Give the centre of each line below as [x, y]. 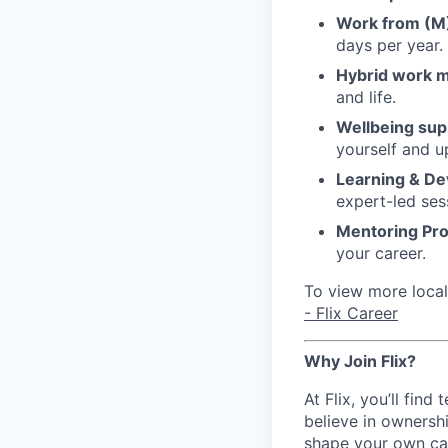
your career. [381, 253]
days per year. [389, 45]
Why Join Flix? [360, 361]
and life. [366, 97]
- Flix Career [351, 313]
